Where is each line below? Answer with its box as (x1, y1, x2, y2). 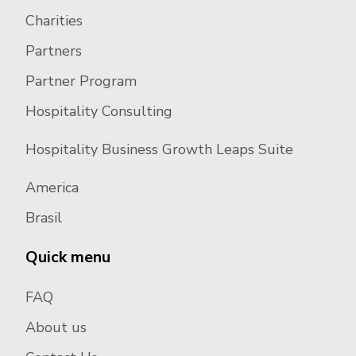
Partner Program (25, 72, 137, 91)
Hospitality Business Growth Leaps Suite (25, 140, 293, 160)
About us (25, 318, 87, 338)
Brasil (25, 208, 62, 228)
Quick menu (25, 246, 110, 269)
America (25, 178, 79, 198)
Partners (25, 41, 82, 61)
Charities (25, 11, 83, 31)
